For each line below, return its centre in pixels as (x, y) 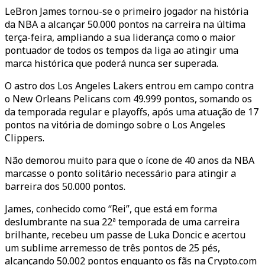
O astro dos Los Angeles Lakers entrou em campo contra (129, 86)
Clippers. (25, 138)
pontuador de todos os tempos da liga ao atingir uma (122, 50)
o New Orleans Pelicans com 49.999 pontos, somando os (128, 99)
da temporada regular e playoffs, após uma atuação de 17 (132, 112)
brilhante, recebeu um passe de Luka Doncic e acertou (125, 235)
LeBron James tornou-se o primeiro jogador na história (127, 11)
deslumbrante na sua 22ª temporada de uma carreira (122, 222)
